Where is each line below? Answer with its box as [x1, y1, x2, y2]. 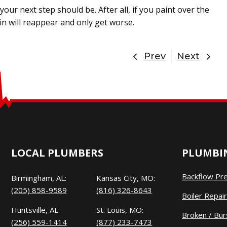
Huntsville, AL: [11, 205, 60, 215]
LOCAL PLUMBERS [11, 146, 103, 160]
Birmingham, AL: [11, 173, 66, 183]
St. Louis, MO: [96, 205, 144, 215]
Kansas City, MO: [96, 173, 156, 183]
